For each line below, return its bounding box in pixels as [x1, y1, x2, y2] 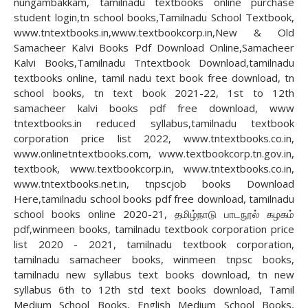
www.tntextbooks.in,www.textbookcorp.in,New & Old [14, 25, 294, 39]
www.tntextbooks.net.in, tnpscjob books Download [14, 177, 294, 190]
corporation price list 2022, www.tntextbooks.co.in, [14, 131, 294, 145]
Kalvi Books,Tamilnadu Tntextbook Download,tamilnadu [14, 56, 294, 69]
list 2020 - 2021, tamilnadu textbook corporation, [14, 237, 294, 251]
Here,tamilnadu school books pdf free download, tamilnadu [14, 192, 294, 206]
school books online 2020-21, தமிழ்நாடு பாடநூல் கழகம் [14, 207, 294, 221]
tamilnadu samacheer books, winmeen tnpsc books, [14, 252, 294, 266]
